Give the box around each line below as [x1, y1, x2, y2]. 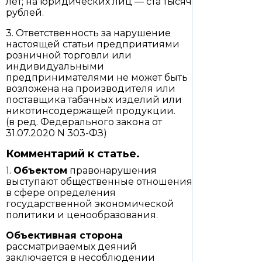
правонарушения [67, 165, 157, 176]
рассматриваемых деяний [6, 241, 137, 252]
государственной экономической [6, 198, 174, 209]
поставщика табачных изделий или [6, 94, 182, 105]
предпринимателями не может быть [6, 72, 188, 83]
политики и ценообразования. [6, 209, 158, 220]
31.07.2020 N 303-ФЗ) [6, 127, 107, 139]
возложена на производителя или [6, 83, 175, 94]
